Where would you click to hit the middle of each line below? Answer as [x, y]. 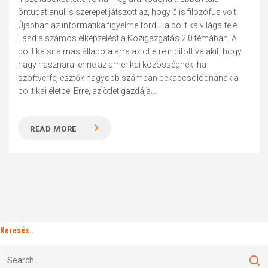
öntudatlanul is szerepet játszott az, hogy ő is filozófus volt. [128, 12]
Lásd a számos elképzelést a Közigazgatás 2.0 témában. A [128, 38]
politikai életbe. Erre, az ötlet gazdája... [87, 91]
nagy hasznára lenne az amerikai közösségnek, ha [112, 65]
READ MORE [54, 129]
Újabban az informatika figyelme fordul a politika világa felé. [129, 25]
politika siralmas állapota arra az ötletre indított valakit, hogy [130, 51]
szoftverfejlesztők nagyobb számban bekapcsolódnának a [129, 78]
